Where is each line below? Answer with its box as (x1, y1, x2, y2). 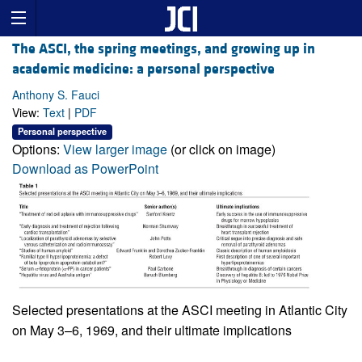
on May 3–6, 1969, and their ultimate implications (12, 320, 292, 339)
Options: (12, 139, 63, 158)
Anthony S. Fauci (12, 86, 99, 103)
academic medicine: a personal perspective (12, 60, 275, 79)
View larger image (63, 139, 167, 158)
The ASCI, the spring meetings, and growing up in (12, 40, 315, 59)
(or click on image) (167, 139, 276, 158)
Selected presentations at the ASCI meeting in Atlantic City (12, 300, 347, 319)
